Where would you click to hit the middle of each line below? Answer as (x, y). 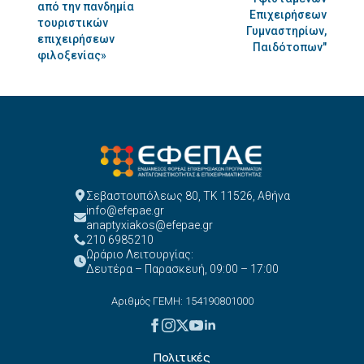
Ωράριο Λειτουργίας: (140, 254)
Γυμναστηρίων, (286, 31)
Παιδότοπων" (289, 47)
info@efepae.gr (125, 210)
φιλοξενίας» (72, 55)
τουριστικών (73, 23)
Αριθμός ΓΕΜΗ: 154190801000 (182, 301)
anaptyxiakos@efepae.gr (149, 225)
